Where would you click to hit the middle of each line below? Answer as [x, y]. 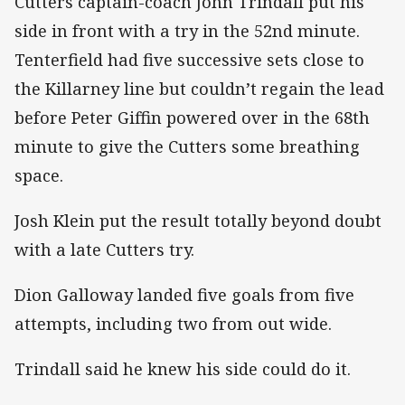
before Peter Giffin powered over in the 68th [192, 117]
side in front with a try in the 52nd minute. [187, 30]
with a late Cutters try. [104, 249]
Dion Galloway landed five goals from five [184, 295]
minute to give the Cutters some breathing [187, 146]
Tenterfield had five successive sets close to [189, 59]
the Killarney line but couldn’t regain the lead [199, 88]
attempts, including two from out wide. [173, 324]
